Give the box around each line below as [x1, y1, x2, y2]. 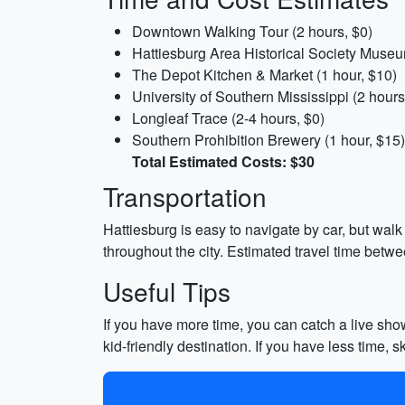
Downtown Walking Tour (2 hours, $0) [132, 21, 372, 42]
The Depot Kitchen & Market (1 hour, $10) [132, 64, 397, 85]
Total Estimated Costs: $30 [132, 151, 315, 172]
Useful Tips [103, 273, 231, 309]
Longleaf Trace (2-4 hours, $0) [132, 108, 325, 128]
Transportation [103, 178, 267, 214]
